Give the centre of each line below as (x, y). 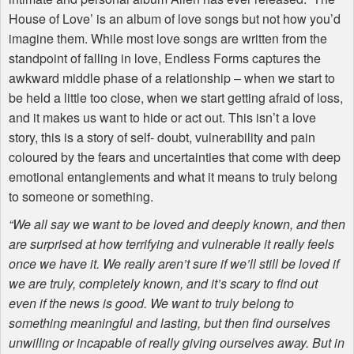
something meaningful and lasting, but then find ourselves (169, 322)
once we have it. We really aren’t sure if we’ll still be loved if (174, 263)
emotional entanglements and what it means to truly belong (173, 176)
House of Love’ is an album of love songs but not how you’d (175, 18)
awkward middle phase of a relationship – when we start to (172, 77)
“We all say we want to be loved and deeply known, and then (177, 224)
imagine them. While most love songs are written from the (168, 38)
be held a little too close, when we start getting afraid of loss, (176, 97)
